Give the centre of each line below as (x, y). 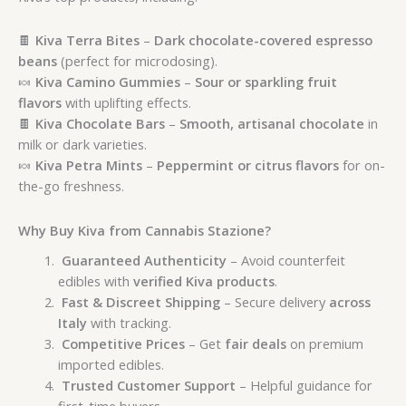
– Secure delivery (274, 301)
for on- (362, 165)
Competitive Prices (123, 343)
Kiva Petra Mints (89, 165)
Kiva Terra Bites (87, 40)
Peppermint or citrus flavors (248, 165)
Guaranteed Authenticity (144, 260)
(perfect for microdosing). (137, 61)
